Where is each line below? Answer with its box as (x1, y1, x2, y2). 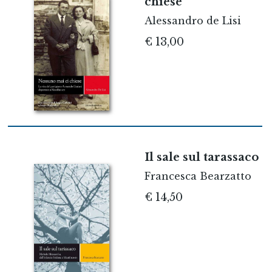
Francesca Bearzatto (144, 169, 251, 182)
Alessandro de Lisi (144, 15, 241, 27)
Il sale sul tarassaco (144, 150, 259, 164)
